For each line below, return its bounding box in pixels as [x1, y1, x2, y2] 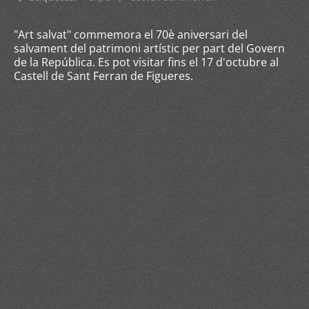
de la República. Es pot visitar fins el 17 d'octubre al [14, 54, 279, 70]
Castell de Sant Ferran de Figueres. [14, 68, 193, 83]
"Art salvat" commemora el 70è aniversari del [14, 27, 248, 42]
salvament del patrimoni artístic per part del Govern [14, 41, 285, 56]
